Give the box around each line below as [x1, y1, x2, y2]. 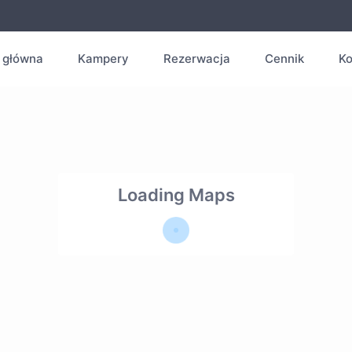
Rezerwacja [163, 51, 230, 66]
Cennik [264, 51, 304, 66]
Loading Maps [117, 185, 235, 205]
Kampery [77, 51, 129, 66]
